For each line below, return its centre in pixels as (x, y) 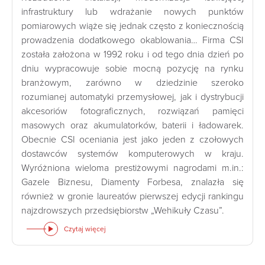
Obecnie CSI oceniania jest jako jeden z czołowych (132, 139)
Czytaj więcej (85, 229)
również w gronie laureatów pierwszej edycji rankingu (132, 196)
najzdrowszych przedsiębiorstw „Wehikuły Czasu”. (123, 210)
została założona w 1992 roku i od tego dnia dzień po (132, 54)
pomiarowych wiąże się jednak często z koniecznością (132, 26)
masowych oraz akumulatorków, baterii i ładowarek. (132, 125)
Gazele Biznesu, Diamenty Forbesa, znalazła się (132, 182)
